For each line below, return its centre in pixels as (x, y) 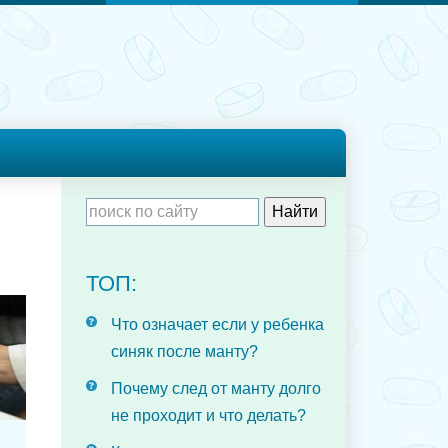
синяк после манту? (184, 351)
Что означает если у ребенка (217, 324)
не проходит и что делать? (208, 415)
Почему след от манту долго (216, 388)
